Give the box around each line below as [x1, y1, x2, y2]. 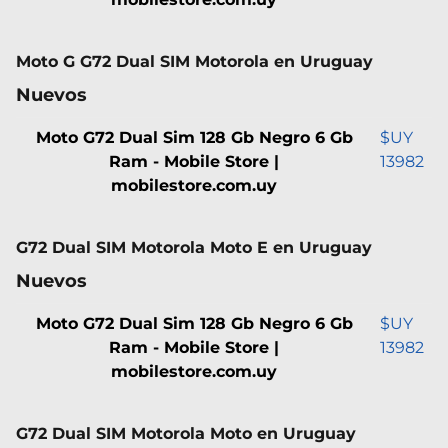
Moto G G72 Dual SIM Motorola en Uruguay [16, 51, 373, 71]
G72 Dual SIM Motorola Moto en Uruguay [16, 423, 356, 443]
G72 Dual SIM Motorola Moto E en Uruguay [16, 237, 372, 257]
